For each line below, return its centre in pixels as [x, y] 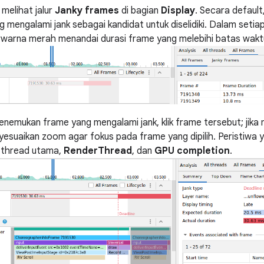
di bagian [140, 11]
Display [178, 11]
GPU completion [192, 151]
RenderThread [98, 151]
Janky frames [87, 11]
